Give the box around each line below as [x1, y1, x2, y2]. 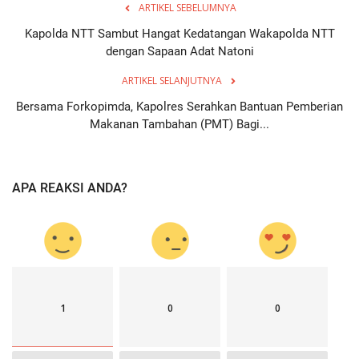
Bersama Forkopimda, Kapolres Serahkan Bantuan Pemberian [16, 99, 343, 115]
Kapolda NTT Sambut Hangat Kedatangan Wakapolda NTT [24, 26, 335, 42]
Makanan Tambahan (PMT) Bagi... [90, 117, 269, 132]
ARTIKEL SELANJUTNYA [121, 74, 222, 88]
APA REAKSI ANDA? [12, 180, 127, 196]
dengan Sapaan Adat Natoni [105, 44, 254, 59]
